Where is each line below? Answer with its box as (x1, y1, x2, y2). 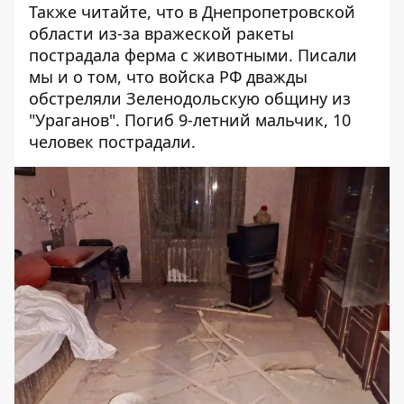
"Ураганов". (29, 109, 124, 131)
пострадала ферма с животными (29, 44, 289, 66)
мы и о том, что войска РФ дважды (29, 66, 308, 87)
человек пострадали (29, 131, 191, 152)
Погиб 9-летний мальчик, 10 (124, 109, 351, 131)
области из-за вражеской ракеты (29, 23, 294, 44)
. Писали (289, 44, 357, 66)
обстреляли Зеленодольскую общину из (29, 87, 351, 109)
